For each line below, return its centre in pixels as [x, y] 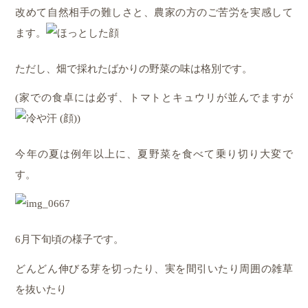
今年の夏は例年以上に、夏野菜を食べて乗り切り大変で [154, 154]
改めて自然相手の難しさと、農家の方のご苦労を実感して [154, 13]
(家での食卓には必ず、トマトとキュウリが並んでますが [154, 98]
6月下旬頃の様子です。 [70, 240]
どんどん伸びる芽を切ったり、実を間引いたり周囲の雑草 [154, 268]
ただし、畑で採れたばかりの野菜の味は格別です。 [134, 69]
